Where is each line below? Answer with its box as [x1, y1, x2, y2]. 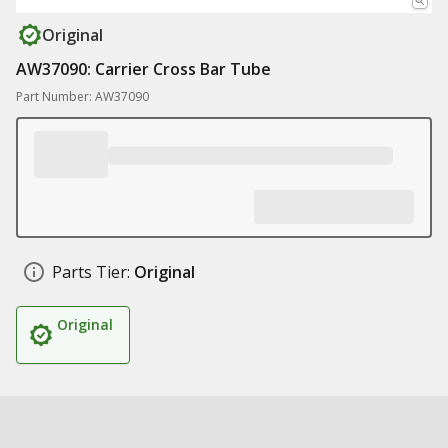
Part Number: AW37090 [16, 88, 149, 105]
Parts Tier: [52, 261, 130, 283]
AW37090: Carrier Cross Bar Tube [16, 58, 271, 80]
